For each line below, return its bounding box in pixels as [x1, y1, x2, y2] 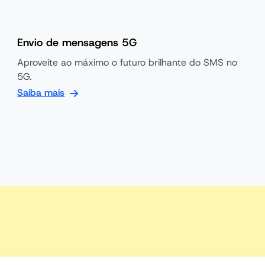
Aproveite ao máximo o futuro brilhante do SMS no [17, 56, 238, 69]
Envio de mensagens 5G [17, 35, 137, 50]
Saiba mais [17, 86, 65, 99]
